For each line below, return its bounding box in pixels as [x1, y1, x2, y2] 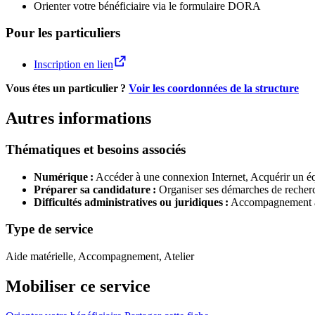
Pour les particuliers [6, 25, 120, 41]
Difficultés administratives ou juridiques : [34, 195, 229, 208]
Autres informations [6, 109, 151, 127]
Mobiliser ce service [6, 276, 150, 295]
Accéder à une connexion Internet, [96, 170, 250, 183]
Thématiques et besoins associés [6, 141, 186, 157]
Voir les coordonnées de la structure [129, 82, 299, 95]
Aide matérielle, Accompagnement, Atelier [6, 250, 194, 263]
